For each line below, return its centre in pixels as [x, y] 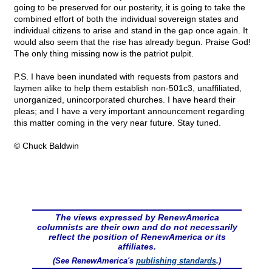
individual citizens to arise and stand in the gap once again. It [131, 31]
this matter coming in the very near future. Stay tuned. [117, 123]
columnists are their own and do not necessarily [137, 227]
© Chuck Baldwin [46, 146]
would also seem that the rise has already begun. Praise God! [132, 42]
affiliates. [137, 247]
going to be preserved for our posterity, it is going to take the [130, 8]
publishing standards [176, 261]
